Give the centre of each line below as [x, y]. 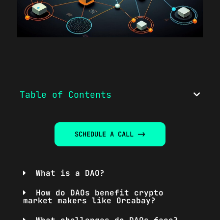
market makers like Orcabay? [89, 201]
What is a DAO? [70, 173]
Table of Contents [66, 95]
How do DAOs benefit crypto [99, 193]
